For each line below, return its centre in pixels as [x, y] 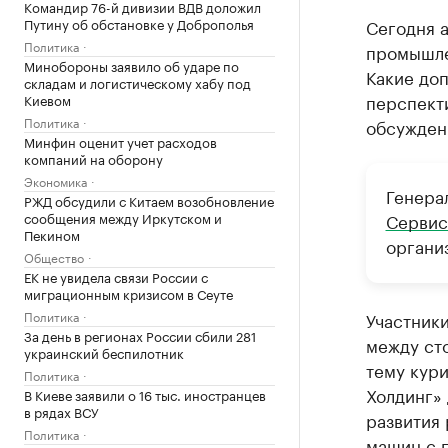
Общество [54, 256]
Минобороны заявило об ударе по [131, 65]
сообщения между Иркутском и [123, 217]
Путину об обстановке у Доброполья [139, 23]
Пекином [52, 234]
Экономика [55, 180]
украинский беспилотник [104, 352]
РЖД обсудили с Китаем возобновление [149, 200]
